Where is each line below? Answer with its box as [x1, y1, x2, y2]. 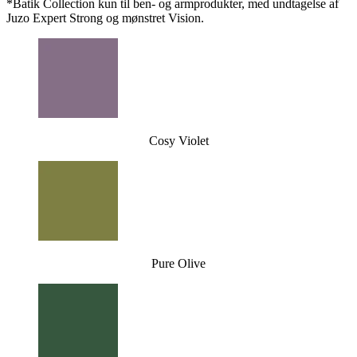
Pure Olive [151, 257, 206, 271]
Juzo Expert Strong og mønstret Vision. [6, 11, 204, 25]
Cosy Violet [148, 134, 209, 148]
